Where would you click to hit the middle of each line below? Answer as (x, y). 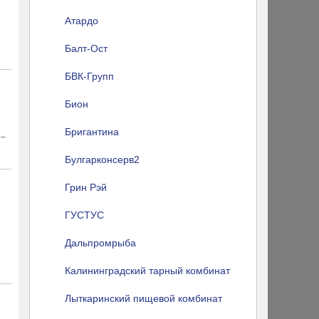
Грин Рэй (86, 187)
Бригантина (92, 132)
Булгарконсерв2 (102, 159)
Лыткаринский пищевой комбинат (143, 298)
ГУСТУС (84, 215)
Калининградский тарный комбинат (147, 271)
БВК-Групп (89, 76)
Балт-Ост (86, 48)
